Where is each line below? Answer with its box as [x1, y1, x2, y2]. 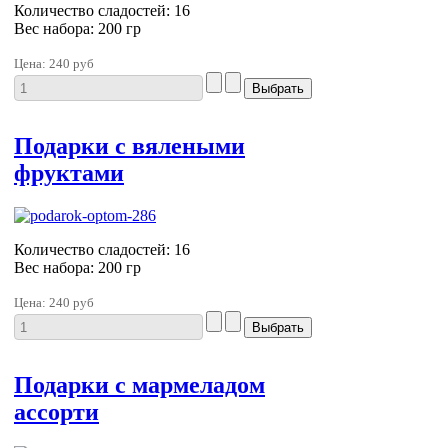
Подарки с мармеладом [14, 372, 265, 399]
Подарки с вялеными [14, 133, 245, 160]
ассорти [14, 399, 99, 426]
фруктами [14, 160, 124, 187]
